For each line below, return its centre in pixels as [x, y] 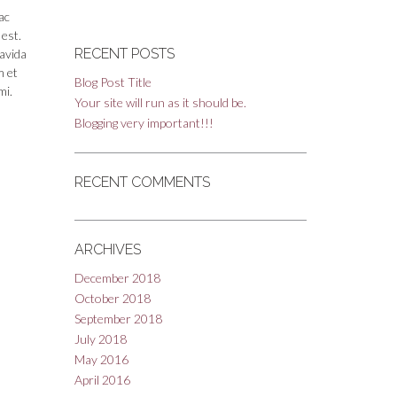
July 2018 [100, 339]
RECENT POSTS [124, 54]
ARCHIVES [107, 249]
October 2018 [112, 298]
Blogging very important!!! [144, 123]
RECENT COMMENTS [142, 182]
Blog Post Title [113, 82]
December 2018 [117, 278]
